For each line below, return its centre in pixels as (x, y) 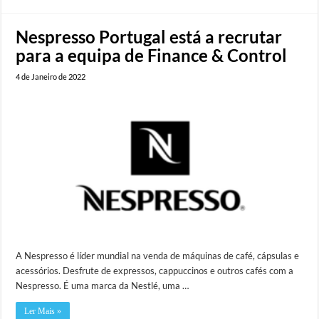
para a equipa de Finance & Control (152, 55)
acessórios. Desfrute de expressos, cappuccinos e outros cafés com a (155, 270)
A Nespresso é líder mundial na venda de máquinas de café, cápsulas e (158, 255)
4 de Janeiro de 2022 (51, 76)
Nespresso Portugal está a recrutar (149, 36)
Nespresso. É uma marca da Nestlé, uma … (103, 285)
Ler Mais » (43, 311)
